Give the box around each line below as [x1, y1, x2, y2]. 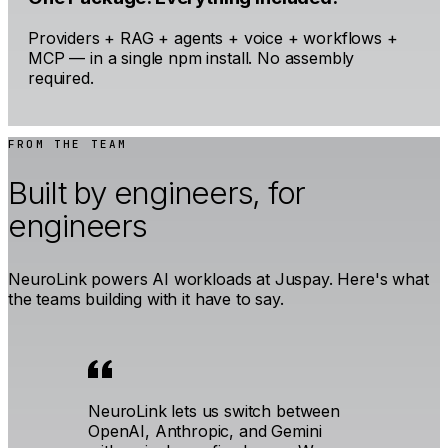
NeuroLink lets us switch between [88, 401, 340, 422]
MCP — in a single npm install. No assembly [28, 47, 355, 68]
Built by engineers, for [8, 174, 306, 213]
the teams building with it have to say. [8, 289, 284, 310]
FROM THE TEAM [8, 137, 128, 152]
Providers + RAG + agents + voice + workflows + [28, 27, 398, 48]
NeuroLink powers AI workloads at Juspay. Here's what [8, 269, 429, 290]
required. [28, 67, 94, 88]
